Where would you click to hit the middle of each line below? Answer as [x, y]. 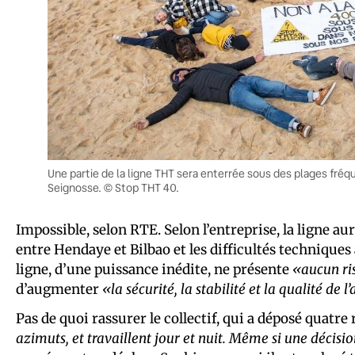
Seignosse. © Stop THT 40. [113, 188]
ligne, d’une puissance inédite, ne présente [154, 270]
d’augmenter [59, 290]
